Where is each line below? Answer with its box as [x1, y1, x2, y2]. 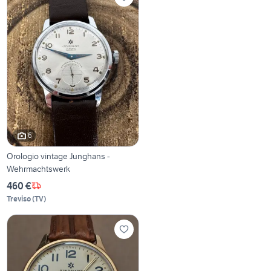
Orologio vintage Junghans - [7, 150, 111, 162]
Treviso [7, 194, 31, 203]
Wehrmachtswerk [7, 163, 71, 174]
